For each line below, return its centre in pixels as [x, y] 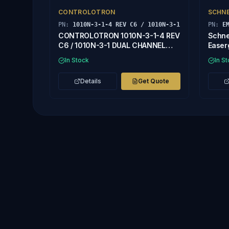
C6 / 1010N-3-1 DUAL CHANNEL [112, 45]
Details [91, 81]
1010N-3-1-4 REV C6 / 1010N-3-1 [126, 25]
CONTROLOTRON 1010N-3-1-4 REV [119, 36]
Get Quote [154, 81]
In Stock [77, 60]
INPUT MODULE [85, 55]
